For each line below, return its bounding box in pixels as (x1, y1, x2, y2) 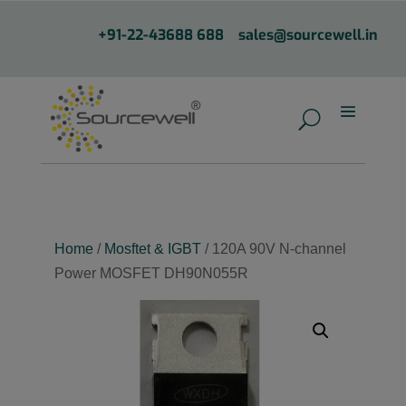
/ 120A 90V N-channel (200, 241, 346, 257)
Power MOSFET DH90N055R (53, 266, 248, 282)
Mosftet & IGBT (103, 241, 201, 257)
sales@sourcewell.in (237, 25, 378, 44)
